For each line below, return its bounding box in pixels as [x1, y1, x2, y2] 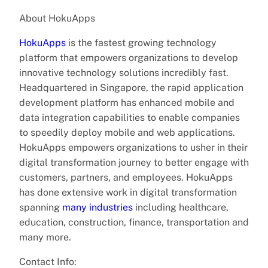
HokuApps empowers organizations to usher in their [19, 141, 248, 153]
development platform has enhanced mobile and [19, 96, 234, 108]
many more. [19, 231, 71, 243]
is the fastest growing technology [68, 36, 217, 48]
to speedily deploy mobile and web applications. [19, 126, 235, 138]
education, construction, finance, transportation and [19, 216, 249, 228]
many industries [62, 201, 133, 213]
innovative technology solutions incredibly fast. [19, 66, 229, 78]
